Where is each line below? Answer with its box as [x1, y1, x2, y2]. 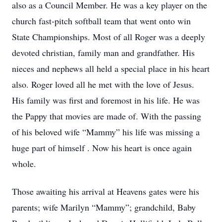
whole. [12, 158, 36, 169]
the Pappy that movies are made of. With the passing [12, 110, 201, 122]
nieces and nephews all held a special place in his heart [12, 62, 210, 74]
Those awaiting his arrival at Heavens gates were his [12, 185, 199, 197]
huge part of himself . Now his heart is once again [12, 142, 192, 154]
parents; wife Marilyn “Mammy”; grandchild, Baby [12, 201, 196, 213]
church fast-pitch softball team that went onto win [12, 15, 191, 27]
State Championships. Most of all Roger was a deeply [12, 31, 205, 43]
